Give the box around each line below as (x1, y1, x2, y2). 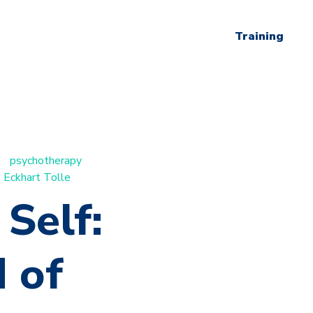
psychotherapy (10, 152, 82, 168)
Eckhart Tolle (3, 169, 71, 185)
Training (235, 29, 284, 45)
